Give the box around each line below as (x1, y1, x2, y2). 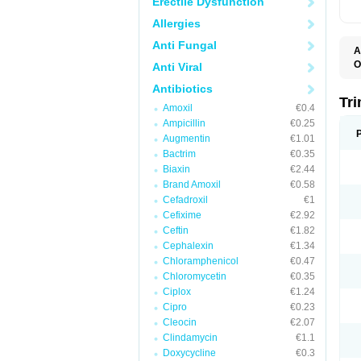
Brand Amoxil (163, 179, 221, 190)
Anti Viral (152, 60, 202, 73)
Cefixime (163, 210, 201, 221)
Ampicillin (163, 118, 205, 129)
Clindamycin (163, 332, 218, 343)
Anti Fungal (152, 39, 217, 52)
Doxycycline (163, 347, 216, 359)
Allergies (152, 17, 201, 30)
